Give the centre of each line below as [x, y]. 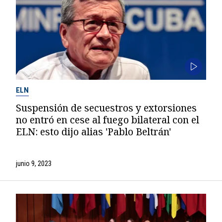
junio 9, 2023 [33, 163]
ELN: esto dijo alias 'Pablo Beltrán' [93, 131]
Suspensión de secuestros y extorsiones [106, 108]
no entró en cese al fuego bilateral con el [107, 119]
